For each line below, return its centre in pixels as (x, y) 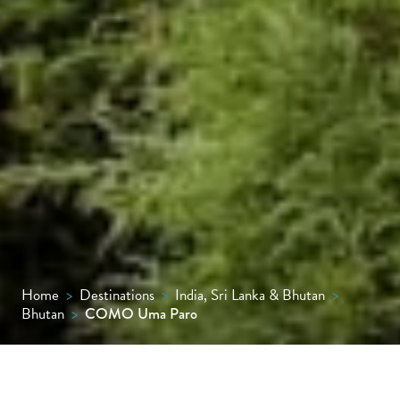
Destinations (117, 295)
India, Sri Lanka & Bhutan (250, 295)
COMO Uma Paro (141, 314)
